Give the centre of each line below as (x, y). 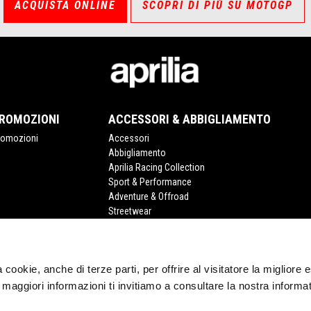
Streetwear (129, 211)
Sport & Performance (150, 182)
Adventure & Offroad (148, 197)
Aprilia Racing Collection (156, 168)
